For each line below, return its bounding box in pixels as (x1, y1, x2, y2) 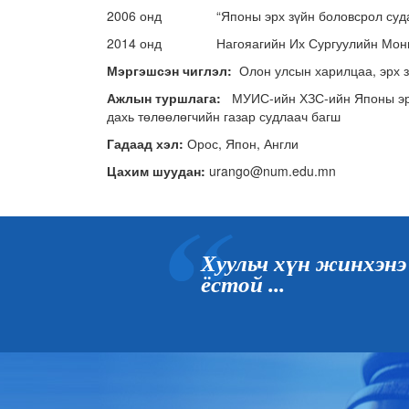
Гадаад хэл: (107, 134, 187, 153)
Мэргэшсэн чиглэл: (107, 61, 239, 80)
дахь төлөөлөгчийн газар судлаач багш (107, 107, 341, 126)
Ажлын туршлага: (107, 89, 232, 108)
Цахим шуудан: (107, 162, 209, 181)
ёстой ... (200, 272, 285, 298)
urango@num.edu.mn (209, 162, 336, 181)
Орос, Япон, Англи (187, 134, 299, 153)
